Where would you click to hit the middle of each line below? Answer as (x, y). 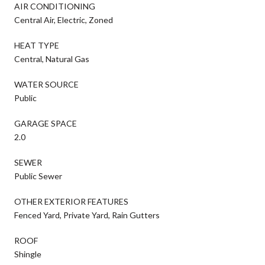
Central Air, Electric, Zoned (64, 20)
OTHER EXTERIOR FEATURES (71, 201)
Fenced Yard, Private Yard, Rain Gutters (87, 215)
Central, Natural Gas (52, 59)
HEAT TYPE (37, 45)
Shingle (28, 254)
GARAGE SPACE (46, 123)
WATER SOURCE (46, 84)
